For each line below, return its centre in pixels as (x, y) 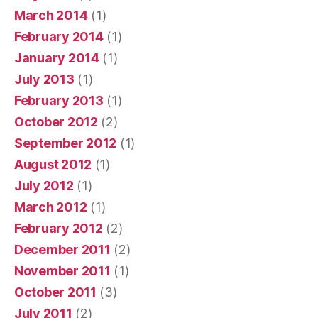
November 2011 (62, 270)
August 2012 (53, 164)
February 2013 (59, 100)
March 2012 (51, 207)
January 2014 (57, 57)
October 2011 (55, 292)
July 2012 (44, 185)
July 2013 (44, 79)
